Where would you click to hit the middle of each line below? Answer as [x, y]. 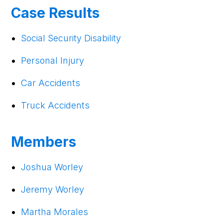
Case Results [56, 13]
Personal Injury [53, 60]
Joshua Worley [52, 167]
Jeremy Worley [53, 189]
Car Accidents [51, 83]
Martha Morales [55, 212]
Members [44, 142]
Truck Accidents [56, 105]
